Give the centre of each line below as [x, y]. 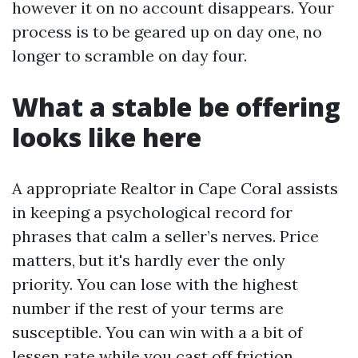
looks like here [107, 137]
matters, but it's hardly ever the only [149, 260]
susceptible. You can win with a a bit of [157, 332]
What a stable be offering [176, 107]
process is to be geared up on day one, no [167, 32]
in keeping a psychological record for [152, 212]
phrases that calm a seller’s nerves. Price [165, 236]
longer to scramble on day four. [129, 56]
